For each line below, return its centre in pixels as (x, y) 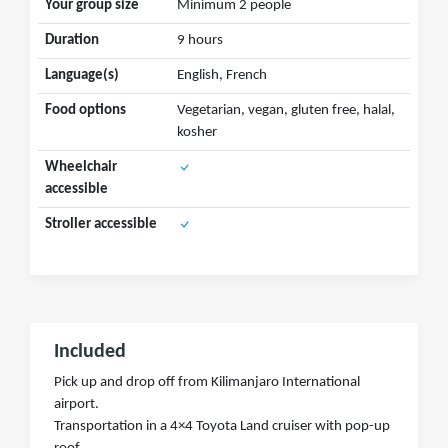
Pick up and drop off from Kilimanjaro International (207, 383)
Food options (85, 111)
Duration (71, 41)
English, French (221, 76)
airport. (76, 405)
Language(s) (81, 76)
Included (90, 352)
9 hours (199, 41)
